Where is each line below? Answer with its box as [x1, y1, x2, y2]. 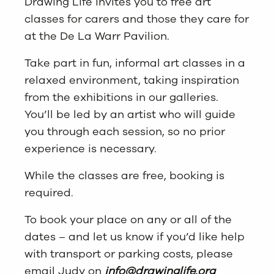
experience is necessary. [24, 141, 157, 156]
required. [24, 185, 73, 200]
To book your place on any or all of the [24, 212, 232, 227]
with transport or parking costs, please [24, 246, 233, 261]
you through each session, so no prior [24, 124, 225, 139]
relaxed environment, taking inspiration [24, 72, 239, 87]
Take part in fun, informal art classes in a [24, 55, 245, 70]
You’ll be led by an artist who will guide [24, 106, 235, 122]
